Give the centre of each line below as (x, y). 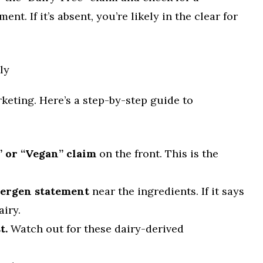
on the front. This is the (157, 153)
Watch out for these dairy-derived (96, 228)
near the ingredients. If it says (167, 191)
